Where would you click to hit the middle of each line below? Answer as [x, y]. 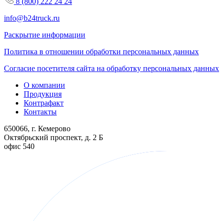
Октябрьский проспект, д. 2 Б [54, 137]
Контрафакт [44, 103]
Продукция [43, 94]
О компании [44, 85]
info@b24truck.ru [32, 18]
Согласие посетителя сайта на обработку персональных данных [111, 68]
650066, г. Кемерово [37, 128]
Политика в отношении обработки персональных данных [101, 51]
